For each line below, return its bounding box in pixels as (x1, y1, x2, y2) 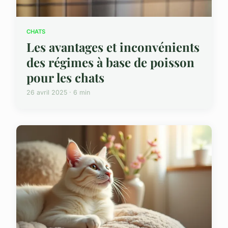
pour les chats (26, 69, 104, 86)
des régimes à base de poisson (26, 54, 194, 71)
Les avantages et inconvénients (26, 39, 199, 55)
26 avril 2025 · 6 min (26, 89, 90, 97)
